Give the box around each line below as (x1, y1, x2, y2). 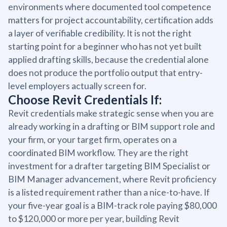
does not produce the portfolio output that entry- (8, 67, 203, 78)
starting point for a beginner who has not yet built (8, 41, 202, 52)
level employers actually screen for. (8, 80, 146, 91)
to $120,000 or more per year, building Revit (8, 213, 179, 224)
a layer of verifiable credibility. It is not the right (8, 27, 192, 39)
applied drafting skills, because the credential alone (8, 54, 209, 65)
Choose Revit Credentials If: (8, 92, 162, 107)
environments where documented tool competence (8, 1, 211, 12)
